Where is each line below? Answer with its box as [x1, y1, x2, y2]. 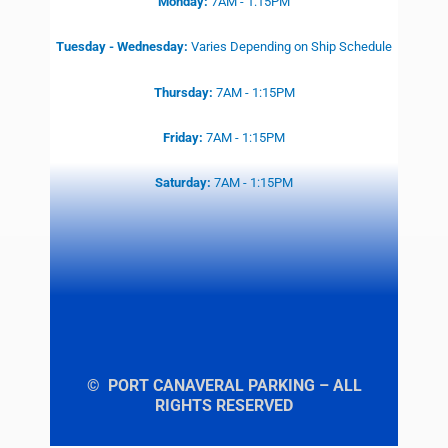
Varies [191, 39, 227, 55]
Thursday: [153, 84, 216, 100]
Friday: [163, 129, 206, 145]
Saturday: [155, 174, 214, 190]
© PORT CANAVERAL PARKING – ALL [86, 375, 362, 395]
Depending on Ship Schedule [230, 39, 392, 55]
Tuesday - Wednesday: [56, 39, 191, 55]
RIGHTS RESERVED [155, 395, 293, 415]
